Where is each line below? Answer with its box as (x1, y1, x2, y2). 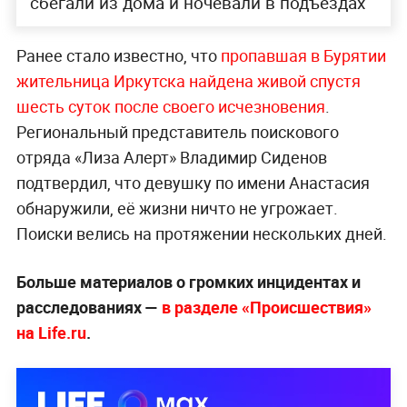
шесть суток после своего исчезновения (15, 94, 325, 117)
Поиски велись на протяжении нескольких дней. (15, 222, 387, 244)
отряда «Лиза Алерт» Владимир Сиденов (15, 145, 327, 168)
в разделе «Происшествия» (161, 295, 372, 318)
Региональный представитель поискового (15, 120, 339, 143)
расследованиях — (15, 295, 162, 318)
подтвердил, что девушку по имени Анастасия (15, 171, 370, 194)
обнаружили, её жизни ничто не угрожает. (15, 196, 338, 219)
